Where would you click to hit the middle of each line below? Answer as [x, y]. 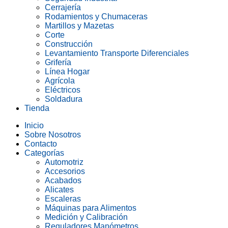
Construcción [69, 44]
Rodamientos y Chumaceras [96, 17]
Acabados [63, 180]
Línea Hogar [67, 72]
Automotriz [64, 162]
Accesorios [65, 171]
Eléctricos [63, 90]
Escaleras [63, 199]
